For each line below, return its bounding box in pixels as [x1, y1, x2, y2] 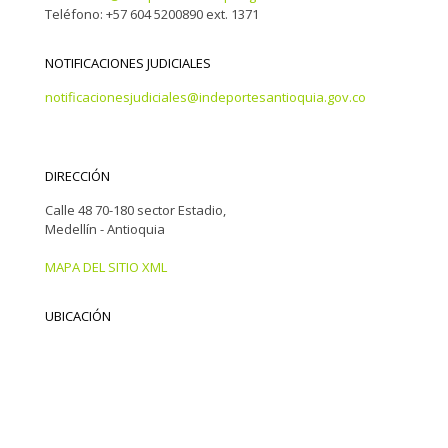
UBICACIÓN [45, 306, 111, 325]
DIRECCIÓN [45, 166, 110, 185]
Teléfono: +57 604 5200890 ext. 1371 [45, 4, 259, 23]
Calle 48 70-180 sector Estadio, [45, 200, 226, 219]
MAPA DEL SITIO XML [45, 257, 167, 276]
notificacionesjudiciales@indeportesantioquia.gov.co [45, 87, 366, 106]
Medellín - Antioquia [45, 219, 165, 238]
